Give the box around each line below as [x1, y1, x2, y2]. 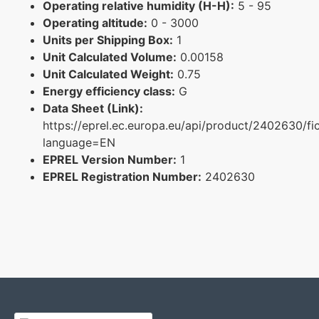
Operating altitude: [43, 15, 147, 30]
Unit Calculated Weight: [43, 66, 174, 81]
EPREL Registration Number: [43, 169, 202, 184]
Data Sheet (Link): [43, 100, 143, 115]
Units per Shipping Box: [43, 32, 173, 47]
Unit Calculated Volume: [43, 49, 177, 64]
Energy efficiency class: [43, 83, 175, 98]
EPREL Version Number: [43, 152, 177, 167]
